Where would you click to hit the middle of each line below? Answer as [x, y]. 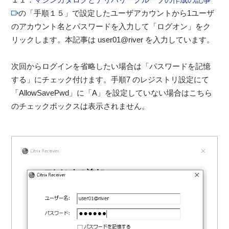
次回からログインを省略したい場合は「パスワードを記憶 [111, 66]
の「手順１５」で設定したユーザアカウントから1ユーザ [117, 13]
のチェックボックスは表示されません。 [81, 106]
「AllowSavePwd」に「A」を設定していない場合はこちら [112, 93]
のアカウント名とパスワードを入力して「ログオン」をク [111, 26]
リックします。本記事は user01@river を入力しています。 [113, 39]
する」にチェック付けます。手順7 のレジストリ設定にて [110, 79]
